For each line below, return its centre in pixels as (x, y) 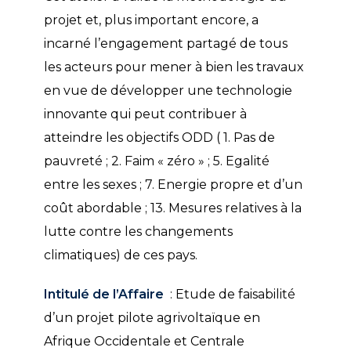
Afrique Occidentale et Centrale (144, 341)
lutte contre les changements (138, 232)
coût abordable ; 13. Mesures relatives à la (172, 208)
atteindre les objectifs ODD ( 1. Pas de (159, 138)
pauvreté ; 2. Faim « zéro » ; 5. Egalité (156, 161)
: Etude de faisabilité (229, 294)
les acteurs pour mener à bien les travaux (174, 67)
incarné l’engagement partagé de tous (165, 43)
